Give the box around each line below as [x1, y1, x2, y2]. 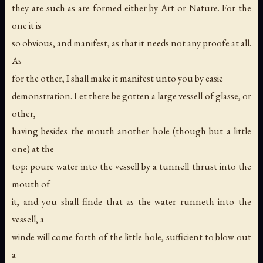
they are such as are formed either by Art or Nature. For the [12, 1, 251, 15]
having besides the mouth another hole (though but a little [12, 124, 251, 138]
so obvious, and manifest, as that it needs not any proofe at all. [12, 36, 251, 50]
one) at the [12, 142, 54, 156]
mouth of [12, 177, 50, 191]
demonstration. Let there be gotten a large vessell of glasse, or [12, 89, 251, 103]
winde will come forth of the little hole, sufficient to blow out [12, 230, 251, 244]
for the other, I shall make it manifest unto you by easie [12, 72, 223, 85]
